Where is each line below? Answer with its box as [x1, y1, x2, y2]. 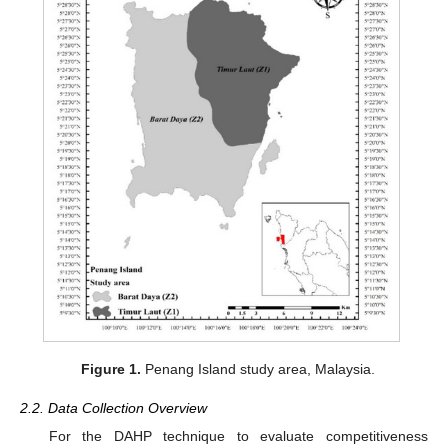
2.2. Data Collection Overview [20, 399, 207, 416]
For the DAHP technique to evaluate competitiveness [48, 427, 428, 444]
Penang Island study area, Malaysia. [141, 361, 376, 378]
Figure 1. [81, 361, 142, 378]
